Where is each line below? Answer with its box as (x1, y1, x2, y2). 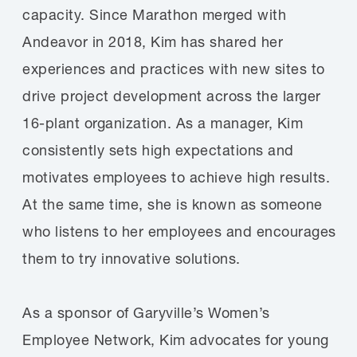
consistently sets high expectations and (22, 141, 294, 159)
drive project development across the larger (22, 87, 321, 104)
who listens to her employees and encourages (22, 222, 336, 240)
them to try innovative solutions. (22, 249, 241, 267)
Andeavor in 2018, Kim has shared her (22, 33, 283, 50)
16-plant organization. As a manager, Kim (22, 114, 303, 131)
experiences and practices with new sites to (22, 60, 325, 77)
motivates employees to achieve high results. (22, 168, 330, 186)
